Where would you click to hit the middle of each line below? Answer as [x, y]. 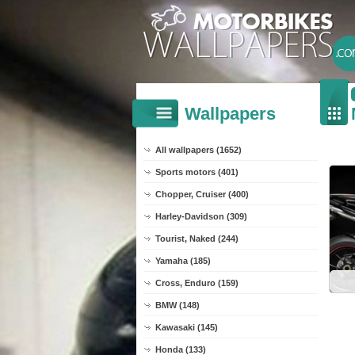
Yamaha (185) [183, 261]
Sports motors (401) [197, 172]
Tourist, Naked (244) [197, 239]
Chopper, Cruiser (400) [202, 194]
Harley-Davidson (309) [201, 216]
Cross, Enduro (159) [197, 283]
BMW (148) [177, 305]
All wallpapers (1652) [198, 150]
